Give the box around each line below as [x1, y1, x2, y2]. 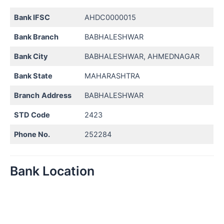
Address [41, 90, 72, 100]
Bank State [14, 71, 53, 80]
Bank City [14, 51, 48, 61]
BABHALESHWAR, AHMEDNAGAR [84, 51, 200, 61]
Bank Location [10, 163, 94, 179]
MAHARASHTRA [84, 71, 140, 80]
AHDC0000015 [84, 12, 136, 22]
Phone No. [14, 129, 50, 139]
